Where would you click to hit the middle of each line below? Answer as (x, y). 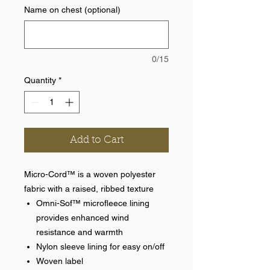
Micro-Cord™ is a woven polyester (90, 174)
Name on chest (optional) (72, 10)
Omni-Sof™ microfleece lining (93, 203)
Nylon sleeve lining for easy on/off (100, 247)
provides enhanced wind (83, 218)
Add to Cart (96, 140)
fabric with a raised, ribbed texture (89, 189)
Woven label (60, 261)
